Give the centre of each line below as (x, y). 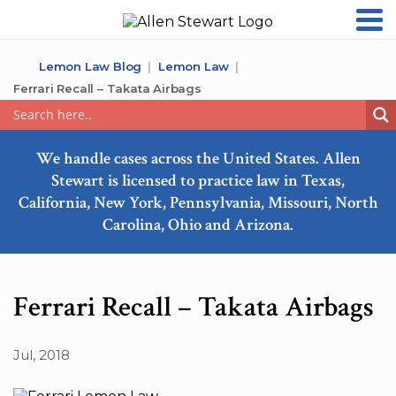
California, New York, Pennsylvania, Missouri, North (198, 203)
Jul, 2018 (42, 355)
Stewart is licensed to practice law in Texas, (198, 181)
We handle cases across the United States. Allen (198, 159)
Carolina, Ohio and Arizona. (198, 225)
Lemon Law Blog (91, 66)
